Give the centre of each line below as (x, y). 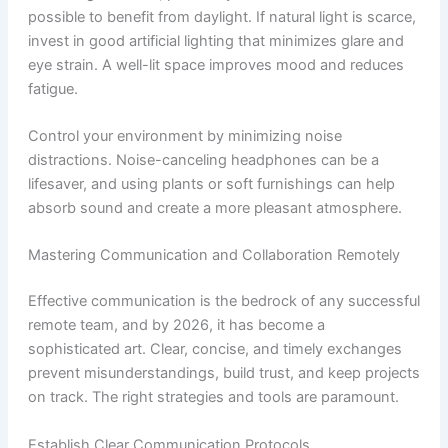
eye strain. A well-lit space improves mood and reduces (215, 64)
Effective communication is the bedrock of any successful (223, 301)
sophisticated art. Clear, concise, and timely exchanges (214, 349)
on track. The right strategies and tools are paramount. (213, 397)
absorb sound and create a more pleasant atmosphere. (214, 208)
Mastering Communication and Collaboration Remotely (213, 255)
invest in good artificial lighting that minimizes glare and (215, 40)
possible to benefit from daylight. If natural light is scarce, (221, 16)
